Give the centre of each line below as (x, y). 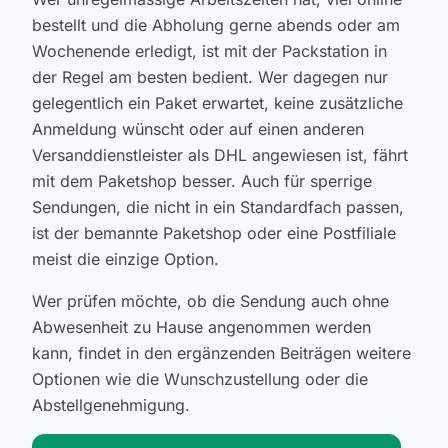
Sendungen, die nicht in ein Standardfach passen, (218, 207)
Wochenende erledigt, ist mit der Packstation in (209, 51)
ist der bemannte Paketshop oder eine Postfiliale (214, 233)
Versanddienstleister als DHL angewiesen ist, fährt (220, 155)
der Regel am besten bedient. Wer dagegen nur (210, 77)
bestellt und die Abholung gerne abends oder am (216, 25)
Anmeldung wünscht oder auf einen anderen (198, 129)
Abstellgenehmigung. (111, 405)
